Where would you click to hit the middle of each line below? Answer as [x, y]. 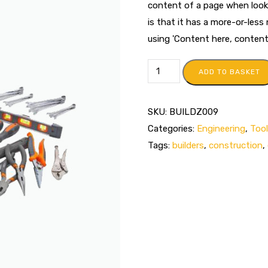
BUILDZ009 [194, 112]
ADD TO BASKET [230, 72]
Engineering [221, 129]
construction [235, 145]
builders [188, 145]
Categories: [172, 129]
